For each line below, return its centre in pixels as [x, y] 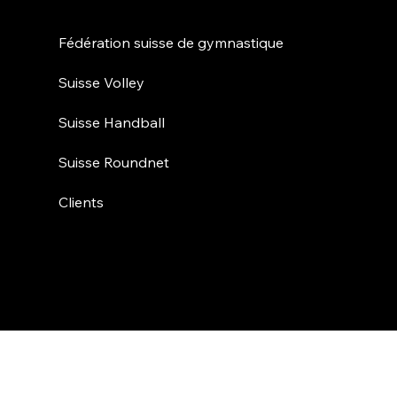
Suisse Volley [102, 82]
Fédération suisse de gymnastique [171, 42]
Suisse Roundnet [114, 162]
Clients [82, 202]
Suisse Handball [112, 122]
